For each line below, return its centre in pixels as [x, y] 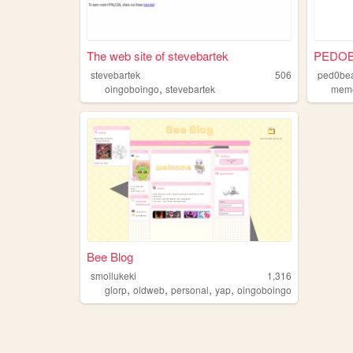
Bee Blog [110, 257]
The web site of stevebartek [157, 55]
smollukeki [114, 276]
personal [190, 290]
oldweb [149, 290]
